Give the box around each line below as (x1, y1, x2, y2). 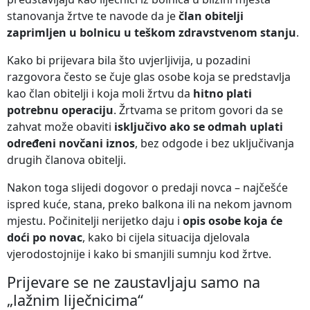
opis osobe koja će (183, 212, 282, 228)
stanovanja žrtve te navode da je (7, 8, 179, 24)
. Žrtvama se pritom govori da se (113, 102, 283, 118)
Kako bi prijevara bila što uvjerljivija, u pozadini (7, 52, 250, 68)
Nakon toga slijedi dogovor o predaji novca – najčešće (7, 179, 288, 195)
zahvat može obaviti (7, 118, 114, 134)
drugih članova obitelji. (7, 152, 126, 167)
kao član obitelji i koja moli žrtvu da (7, 85, 193, 101)
